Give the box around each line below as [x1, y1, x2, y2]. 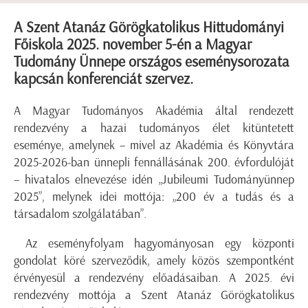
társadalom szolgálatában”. [14, 206, 146, 222]
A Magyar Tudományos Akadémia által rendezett [14, 103, 294, 119]
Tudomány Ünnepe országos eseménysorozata [14, 52, 289, 71]
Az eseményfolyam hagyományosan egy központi [14, 236, 294, 252]
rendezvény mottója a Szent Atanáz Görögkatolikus [14, 287, 294, 303]
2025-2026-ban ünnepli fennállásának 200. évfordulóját [14, 155, 294, 170]
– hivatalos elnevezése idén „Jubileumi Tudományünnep [14, 172, 294, 188]
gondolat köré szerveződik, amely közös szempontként [14, 253, 294, 269]
